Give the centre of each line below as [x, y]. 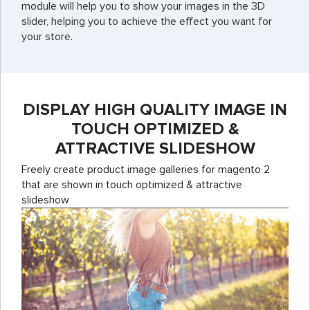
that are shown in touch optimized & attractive [132, 184]
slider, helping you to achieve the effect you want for [147, 21]
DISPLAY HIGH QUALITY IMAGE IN [155, 109]
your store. [47, 36]
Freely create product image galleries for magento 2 [146, 169]
